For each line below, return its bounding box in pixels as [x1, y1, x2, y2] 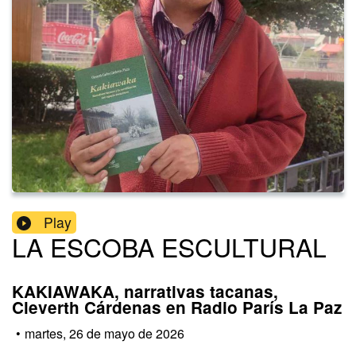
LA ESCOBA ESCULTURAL [12, 228, 327, 265]
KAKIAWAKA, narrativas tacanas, [12, 280, 278, 304]
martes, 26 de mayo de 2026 [25, 323, 184, 342]
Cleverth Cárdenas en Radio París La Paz [12, 296, 342, 319]
